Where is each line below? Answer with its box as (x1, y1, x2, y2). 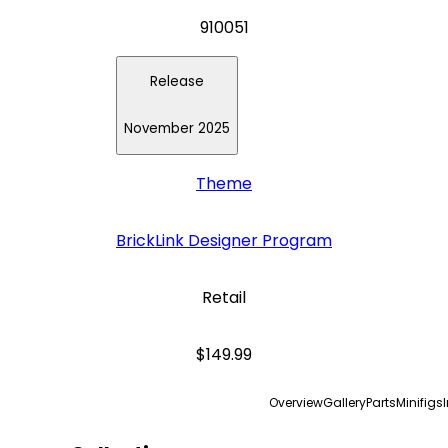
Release (150, 72, 204, 92)
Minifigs (395, 394, 443, 412)
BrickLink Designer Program (116, 229, 332, 253)
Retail (202, 286, 246, 310)
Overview (268, 394, 323, 412)
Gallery (322, 394, 366, 412)
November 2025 (124, 119, 230, 139)
